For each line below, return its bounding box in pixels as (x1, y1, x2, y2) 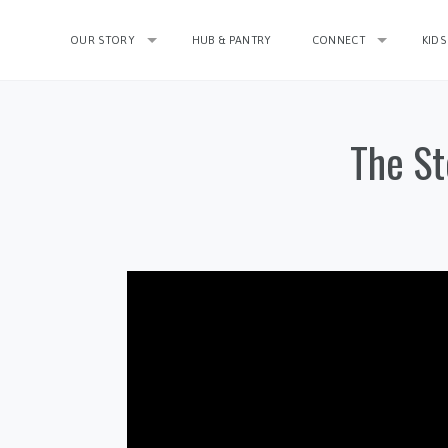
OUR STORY (70, 34, 135, 46)
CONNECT (311, 34, 365, 46)
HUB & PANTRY (191, 34, 272, 46)
